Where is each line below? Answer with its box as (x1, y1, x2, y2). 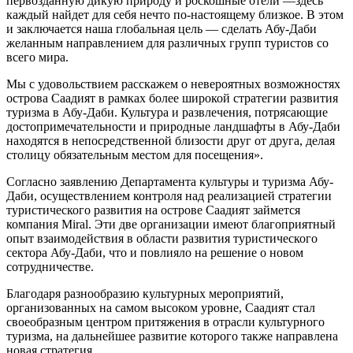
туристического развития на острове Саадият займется (6, 203, 300, 217)
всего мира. (6, 50, 69, 64)
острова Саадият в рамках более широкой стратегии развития (6, 91, 338, 105)
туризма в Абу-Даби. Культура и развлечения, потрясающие (6, 105, 328, 119)
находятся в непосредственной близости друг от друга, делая (6, 133, 335, 147)
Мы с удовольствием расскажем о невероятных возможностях (6, 76, 340, 91)
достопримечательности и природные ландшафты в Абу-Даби (6, 119, 340, 133)
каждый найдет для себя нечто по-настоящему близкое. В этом (6, 7, 344, 21)
